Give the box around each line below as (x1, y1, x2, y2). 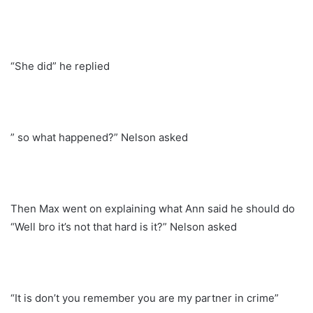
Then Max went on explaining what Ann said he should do (10, 201, 295, 215)
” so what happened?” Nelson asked (10, 130, 188, 144)
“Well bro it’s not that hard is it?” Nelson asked (10, 219, 237, 233)
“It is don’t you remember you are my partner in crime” (10, 291, 279, 305)
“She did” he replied (10, 59, 110, 73)
